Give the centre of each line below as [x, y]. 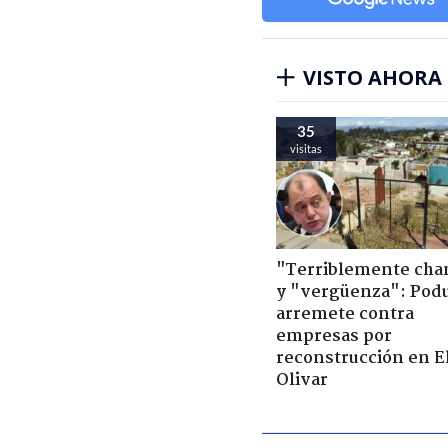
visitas [306, 148]
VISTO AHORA [372, 77]
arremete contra [345, 314]
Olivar [302, 380]
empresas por [334, 336]
